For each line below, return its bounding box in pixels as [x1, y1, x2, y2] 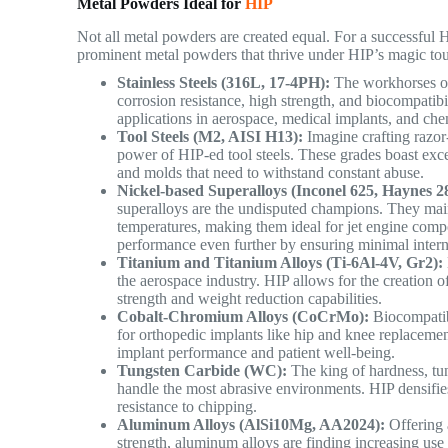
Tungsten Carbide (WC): [117, 361, 288, 379]
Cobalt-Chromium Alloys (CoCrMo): [117, 307, 370, 325]
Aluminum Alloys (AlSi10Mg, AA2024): [117, 415, 386, 433]
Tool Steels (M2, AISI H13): [117, 127, 304, 145]
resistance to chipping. [117, 397, 258, 415]
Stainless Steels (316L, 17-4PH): [117, 73, 331, 91]
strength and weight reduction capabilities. [117, 289, 383, 307]
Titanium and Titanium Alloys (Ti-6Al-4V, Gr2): [117, 253, 444, 271]
